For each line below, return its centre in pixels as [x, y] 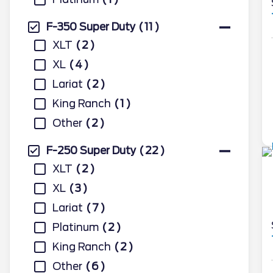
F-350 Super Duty [91, 27]
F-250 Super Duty [91, 151]
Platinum [76, 227]
